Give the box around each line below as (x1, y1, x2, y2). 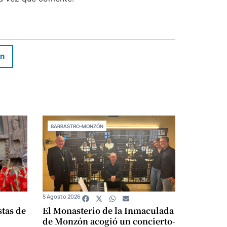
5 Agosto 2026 (42, 192, 81, 200)
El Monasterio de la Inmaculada (42, 204, 174, 216)
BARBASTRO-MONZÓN (50, 123, 103, 129)
